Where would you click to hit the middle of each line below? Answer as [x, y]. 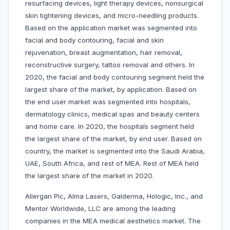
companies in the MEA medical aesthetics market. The [113, 221]
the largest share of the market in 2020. [90, 176]
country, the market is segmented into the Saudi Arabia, [115, 151]
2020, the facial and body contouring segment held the [115, 77]
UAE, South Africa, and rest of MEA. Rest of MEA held [112, 164]
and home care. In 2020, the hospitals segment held [110, 127]
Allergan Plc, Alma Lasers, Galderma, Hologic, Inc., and [114, 196]
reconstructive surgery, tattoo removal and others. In [110, 65]
